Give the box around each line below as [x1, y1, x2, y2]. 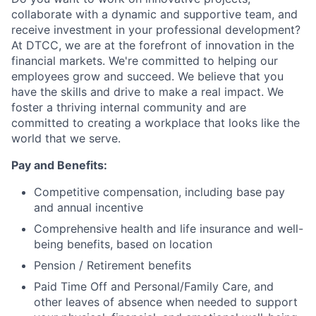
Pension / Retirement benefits [34, 258, 191, 273]
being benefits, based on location [34, 237, 212, 252]
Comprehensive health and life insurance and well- [34, 221, 303, 236]
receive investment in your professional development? [11, 23, 300, 37]
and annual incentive [34, 200, 143, 215]
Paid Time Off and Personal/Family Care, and [34, 279, 274, 294]
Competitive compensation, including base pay [34, 185, 285, 200]
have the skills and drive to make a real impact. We [11, 85, 284, 99]
